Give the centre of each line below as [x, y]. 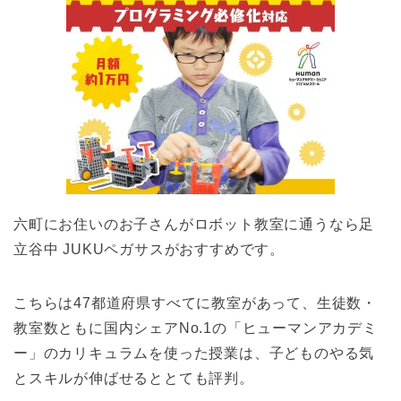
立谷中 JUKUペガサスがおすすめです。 [149, 249]
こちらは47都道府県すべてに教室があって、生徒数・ [195, 303]
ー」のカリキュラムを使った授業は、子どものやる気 [194, 353]
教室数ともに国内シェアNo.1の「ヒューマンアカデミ [196, 328]
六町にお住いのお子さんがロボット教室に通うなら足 [194, 224]
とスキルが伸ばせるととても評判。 [134, 378]
